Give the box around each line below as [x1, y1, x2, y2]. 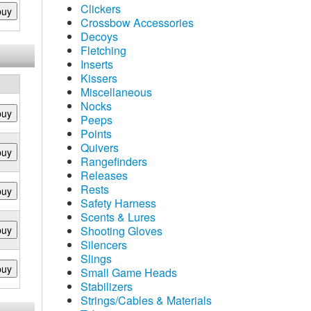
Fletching [81, 42, 126, 58]
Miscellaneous [81, 84, 152, 100]
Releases [81, 167, 128, 183]
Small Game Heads [81, 264, 177, 280]
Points [81, 126, 112, 142]
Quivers [81, 140, 119, 155]
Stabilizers [81, 278, 133, 294]
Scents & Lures [81, 209, 155, 225]
